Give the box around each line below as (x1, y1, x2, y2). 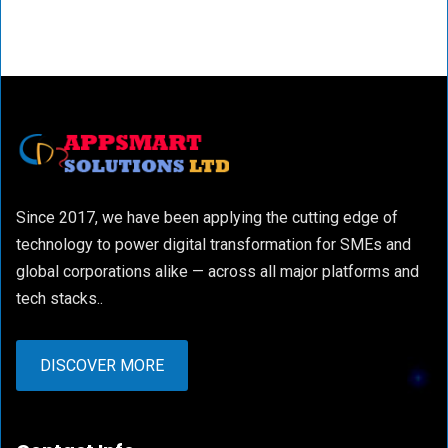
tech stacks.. (16, 289, 103, 308)
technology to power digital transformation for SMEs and (16, 235, 411, 254)
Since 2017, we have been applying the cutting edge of (16, 208, 398, 227)
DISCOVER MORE (40, 356, 164, 375)
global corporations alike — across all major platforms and (16, 262, 419, 281)
